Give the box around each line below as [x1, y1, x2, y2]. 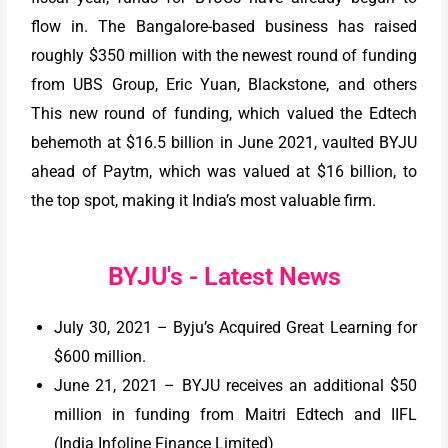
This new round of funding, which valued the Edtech [31, 103, 417, 123]
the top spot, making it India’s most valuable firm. [31, 190, 377, 210]
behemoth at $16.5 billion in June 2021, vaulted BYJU [31, 132, 417, 152]
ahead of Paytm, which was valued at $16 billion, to [31, 161, 417, 181]
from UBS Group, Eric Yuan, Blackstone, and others [31, 74, 417, 94]
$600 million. [54, 346, 147, 366]
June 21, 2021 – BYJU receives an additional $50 [54, 375, 417, 395]
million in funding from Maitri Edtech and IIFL [54, 404, 417, 424]
